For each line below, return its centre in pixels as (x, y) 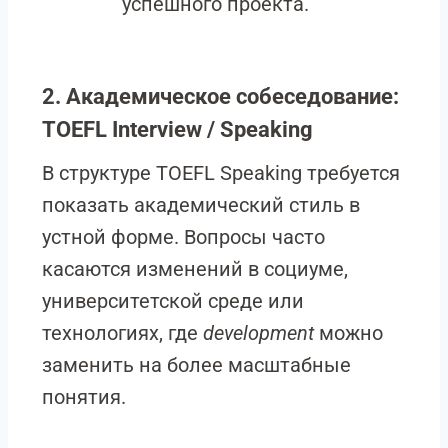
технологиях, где (122, 333)
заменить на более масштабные (196, 365)
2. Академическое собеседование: (220, 96)
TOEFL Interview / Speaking (177, 129)
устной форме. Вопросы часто (183, 237)
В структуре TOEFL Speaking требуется (221, 173)
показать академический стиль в (201, 205)
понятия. (84, 397)
